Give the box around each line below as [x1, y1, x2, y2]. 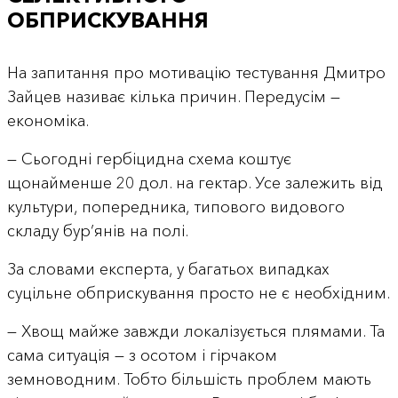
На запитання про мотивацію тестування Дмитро [6, 62, 386, 83]
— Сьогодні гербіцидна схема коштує [6, 148, 291, 169]
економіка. [6, 110, 89, 131]
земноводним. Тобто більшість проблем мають [6, 369, 371, 389]
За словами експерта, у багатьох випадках [6, 259, 330, 279]
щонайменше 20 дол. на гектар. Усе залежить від [6, 172, 383, 193]
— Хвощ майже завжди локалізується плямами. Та [6, 321, 385, 341]
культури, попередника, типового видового [6, 196, 345, 217]
